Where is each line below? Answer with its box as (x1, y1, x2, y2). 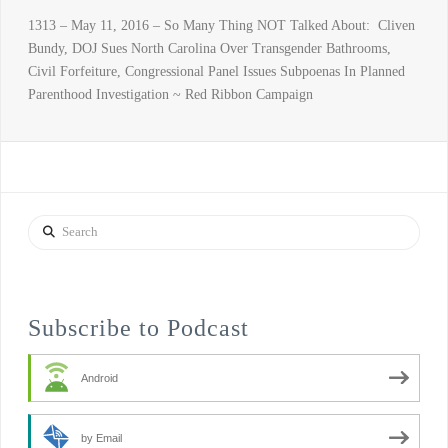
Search (26, 218, 65, 234)
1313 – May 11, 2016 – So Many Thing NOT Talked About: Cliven (27, 17, 415, 33)
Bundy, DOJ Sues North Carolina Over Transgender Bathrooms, (27, 40, 391, 56)
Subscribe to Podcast (27, 314, 249, 341)
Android (80, 371, 118, 384)
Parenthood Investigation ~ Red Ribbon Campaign (27, 86, 313, 102)
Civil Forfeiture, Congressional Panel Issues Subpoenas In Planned (27, 63, 405, 79)
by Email (80, 431, 122, 444)
